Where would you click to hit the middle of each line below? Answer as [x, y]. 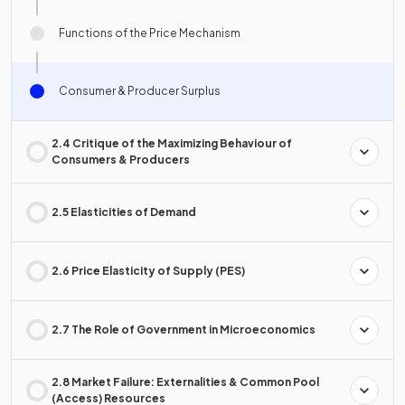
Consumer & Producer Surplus [140, 91]
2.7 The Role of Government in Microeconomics [184, 330]
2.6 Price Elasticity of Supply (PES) [148, 271]
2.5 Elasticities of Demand [124, 212]
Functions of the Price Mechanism [150, 33]
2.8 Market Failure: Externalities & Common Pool [185, 382]
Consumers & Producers [121, 160]
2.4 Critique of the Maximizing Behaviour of [172, 144]
